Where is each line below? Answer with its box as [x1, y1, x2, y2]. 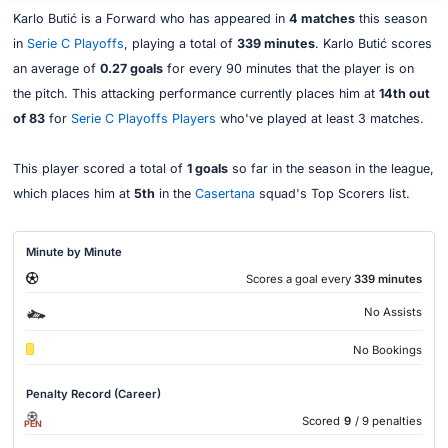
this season [354, 11, 427, 27]
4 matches [288, 11, 355, 27]
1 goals [186, 161, 228, 177]
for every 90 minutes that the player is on [162, 61, 414, 77]
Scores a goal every [245, 271, 354, 286]
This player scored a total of [12, 161, 187, 177]
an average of [12, 61, 100, 77]
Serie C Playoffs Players [70, 111, 216, 127]
